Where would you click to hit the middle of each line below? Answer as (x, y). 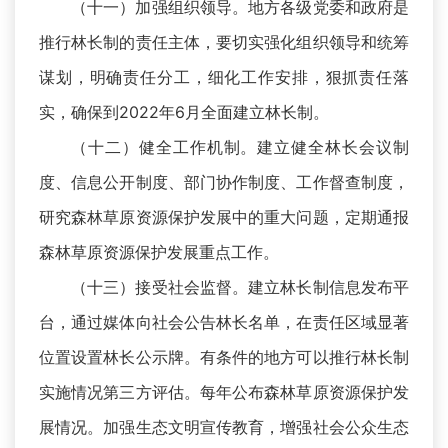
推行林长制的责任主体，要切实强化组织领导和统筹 (224, 42)
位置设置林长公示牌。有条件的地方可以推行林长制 (224, 357)
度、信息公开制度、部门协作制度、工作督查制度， (224, 182)
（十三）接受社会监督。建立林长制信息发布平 (240, 287)
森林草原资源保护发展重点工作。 (159, 252)
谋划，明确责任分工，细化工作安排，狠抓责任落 (224, 77)
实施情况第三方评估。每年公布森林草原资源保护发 (224, 392)
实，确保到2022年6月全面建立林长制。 (184, 112)
